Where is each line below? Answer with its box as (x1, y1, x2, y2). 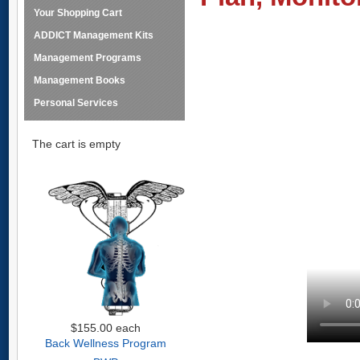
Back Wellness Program (44, 337, 166, 350)
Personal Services (34, 97, 118, 108)
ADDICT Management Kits (34, 30, 153, 41)
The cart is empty (32, 137, 121, 150)
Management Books (34, 75, 125, 86)
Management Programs (34, 52, 141, 63)
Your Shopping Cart (34, 7, 122, 18)
